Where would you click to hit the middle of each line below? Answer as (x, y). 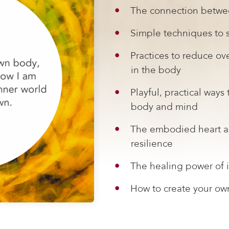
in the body (156, 70)
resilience (152, 144)
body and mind (164, 107)
